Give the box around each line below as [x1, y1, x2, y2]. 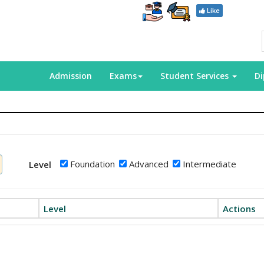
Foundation [68, 158, 115, 170]
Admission [49, 70, 92, 81]
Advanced [127, 158, 169, 170]
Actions [223, 203, 256, 214]
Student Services [160, 70, 231, 81]
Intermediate [180, 158, 237, 170]
